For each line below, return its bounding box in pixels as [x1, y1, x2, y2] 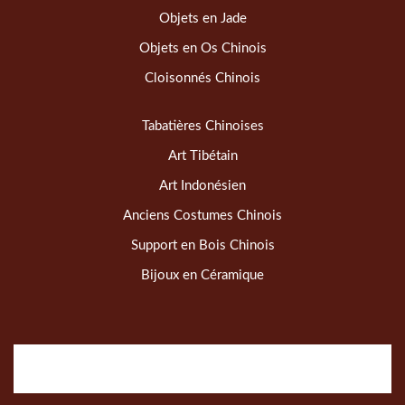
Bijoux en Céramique [141, 268, 264, 283]
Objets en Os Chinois [138, 42, 267, 56]
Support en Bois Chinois [130, 239, 275, 253]
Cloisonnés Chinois [145, 71, 260, 86]
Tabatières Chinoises [141, 119, 264, 134]
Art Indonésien [159, 179, 246, 193]
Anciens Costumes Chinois [123, 209, 282, 223]
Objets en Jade [158, 12, 247, 26]
